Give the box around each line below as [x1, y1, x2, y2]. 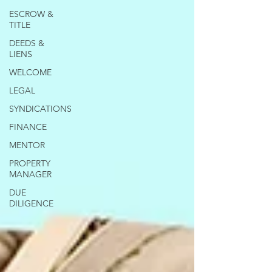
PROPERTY [9, 158, 50, 169]
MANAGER [9, 169, 52, 180]
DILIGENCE [9, 198, 53, 209]
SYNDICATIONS [9, 103, 72, 114]
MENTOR [9, 140, 45, 151]
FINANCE [9, 121, 47, 132]
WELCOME [9, 67, 52, 78]
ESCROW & [9, 8, 53, 19]
